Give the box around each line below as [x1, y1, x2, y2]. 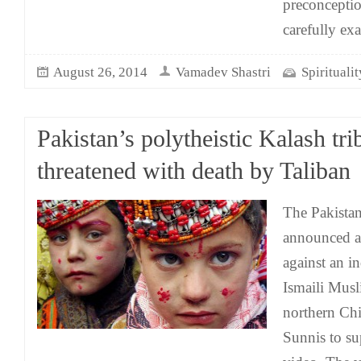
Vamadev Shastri [176, 64, 271, 80]
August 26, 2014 [53, 64, 147, 80]
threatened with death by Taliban [37, 158, 351, 184]
